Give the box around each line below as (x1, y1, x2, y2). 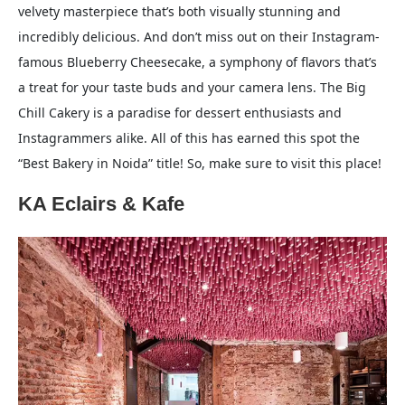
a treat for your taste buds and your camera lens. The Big (18, 79, 366, 97)
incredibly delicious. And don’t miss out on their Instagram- (18, 28, 380, 46)
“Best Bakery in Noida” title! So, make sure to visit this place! (18, 155, 381, 173)
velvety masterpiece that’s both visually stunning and (18, 3, 341, 21)
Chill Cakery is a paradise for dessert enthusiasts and (18, 104, 342, 122)
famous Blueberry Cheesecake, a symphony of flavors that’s (18, 53, 377, 71)
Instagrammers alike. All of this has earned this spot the (18, 129, 360, 147)
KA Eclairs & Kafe (18, 193, 184, 216)
